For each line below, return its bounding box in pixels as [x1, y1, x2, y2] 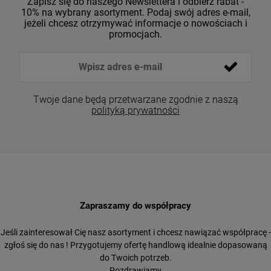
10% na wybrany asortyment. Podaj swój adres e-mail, [21, 7, 250, 19]
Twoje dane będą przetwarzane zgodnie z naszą [33, 94, 238, 106]
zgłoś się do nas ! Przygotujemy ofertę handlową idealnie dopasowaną [4, 240, 267, 250]
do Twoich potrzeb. [99, 253, 172, 263]
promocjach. [109, 28, 162, 41]
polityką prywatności [91, 105, 180, 117]
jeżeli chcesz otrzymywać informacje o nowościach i [24, 18, 247, 30]
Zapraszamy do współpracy [80, 200, 191, 212]
